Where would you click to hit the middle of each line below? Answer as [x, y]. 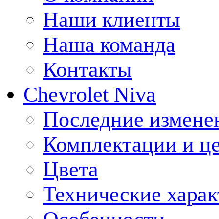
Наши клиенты [112, 20]
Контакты [88, 70]
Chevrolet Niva [90, 95]
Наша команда [109, 45]
